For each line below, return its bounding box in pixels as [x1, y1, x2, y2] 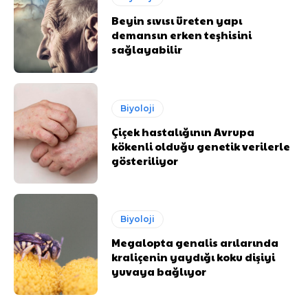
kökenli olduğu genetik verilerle [111, 138, 291, 153]
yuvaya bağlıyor [111, 264, 207, 279]
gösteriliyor [111, 153, 179, 168]
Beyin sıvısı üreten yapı [111, 12, 243, 27]
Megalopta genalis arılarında [111, 235, 279, 250]
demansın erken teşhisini [111, 27, 252, 42]
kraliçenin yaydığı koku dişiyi [111, 250, 276, 265]
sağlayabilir [111, 41, 185, 56]
